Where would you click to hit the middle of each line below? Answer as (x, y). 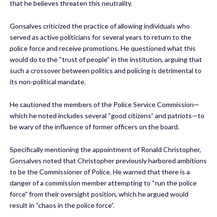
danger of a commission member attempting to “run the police (103, 183)
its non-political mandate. (48, 81)
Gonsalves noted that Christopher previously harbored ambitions (108, 160)
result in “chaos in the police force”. (62, 205)
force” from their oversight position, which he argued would (99, 194)
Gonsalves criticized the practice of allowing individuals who (100, 26)
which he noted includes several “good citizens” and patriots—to (107, 115)
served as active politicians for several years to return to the (101, 37)
